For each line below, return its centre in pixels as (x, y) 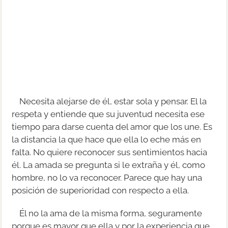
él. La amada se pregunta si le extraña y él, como (109, 165)
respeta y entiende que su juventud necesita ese (108, 114)
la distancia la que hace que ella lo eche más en (107, 139)
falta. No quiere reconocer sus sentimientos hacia (110, 152)
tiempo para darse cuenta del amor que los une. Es (112, 126)
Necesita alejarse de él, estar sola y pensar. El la (113, 101)
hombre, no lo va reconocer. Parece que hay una (107, 177)
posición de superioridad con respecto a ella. (101, 190)
